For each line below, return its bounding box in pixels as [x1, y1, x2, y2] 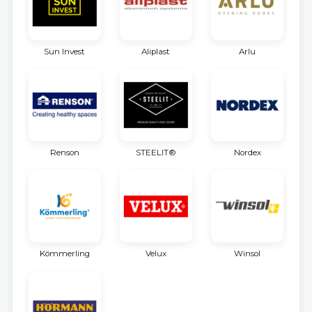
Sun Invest [44, 46, 86, 56]
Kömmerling [39, 249, 90, 259]
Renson [49, 147, 79, 157]
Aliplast [141, 46, 171, 56]
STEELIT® [135, 147, 176, 157]
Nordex [233, 147, 261, 157]
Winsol [234, 249, 261, 259]
